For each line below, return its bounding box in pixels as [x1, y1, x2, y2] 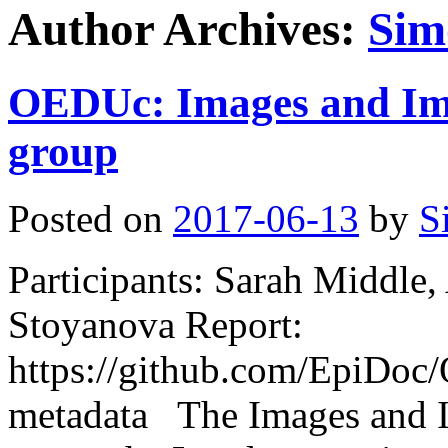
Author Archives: [8, 3, 368, 56]
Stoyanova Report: [8, 302, 303, 346]
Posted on [8, 196, 163, 240]
